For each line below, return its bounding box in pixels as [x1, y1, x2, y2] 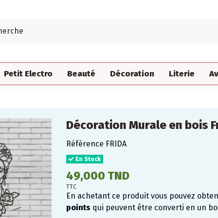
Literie [169, 68, 195, 79]
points [66, 202, 91, 212]
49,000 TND [66, 168, 129, 182]
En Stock [74, 155, 101, 163]
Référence [66, 139, 104, 148]
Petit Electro [4, 68, 53, 79]
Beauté [67, 68, 95, 79]
